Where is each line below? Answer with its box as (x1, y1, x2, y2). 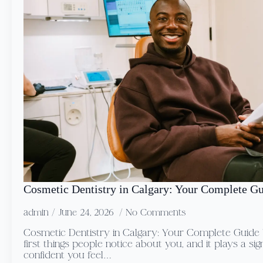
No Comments (126, 207, 186, 219)
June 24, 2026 (58, 207, 116, 219)
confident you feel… (23, 249, 112, 262)
